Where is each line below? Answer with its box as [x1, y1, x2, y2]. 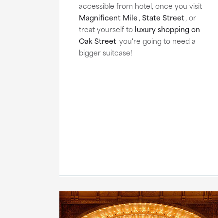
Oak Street [79, 35, 116, 46]
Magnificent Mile [79, 11, 138, 23]
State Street [142, 11, 184, 23]
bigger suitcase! [79, 46, 132, 58]
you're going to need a [117, 35, 196, 46]
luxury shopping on [135, 23, 200, 35]
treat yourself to [79, 23, 135, 35]
